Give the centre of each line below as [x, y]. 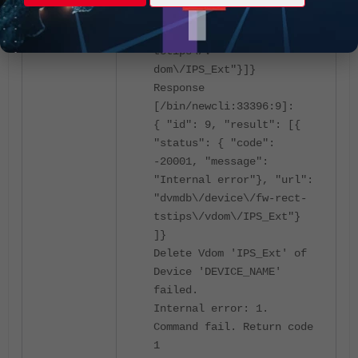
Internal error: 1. [211, 308]
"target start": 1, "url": [233, 14]
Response [179, 88]
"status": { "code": [214, 143]
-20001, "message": [211, 161]
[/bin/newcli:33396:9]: [224, 106]
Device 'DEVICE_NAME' [217, 272]
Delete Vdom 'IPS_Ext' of [230, 253]
